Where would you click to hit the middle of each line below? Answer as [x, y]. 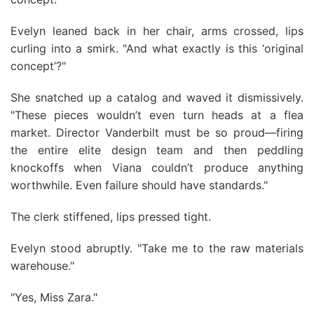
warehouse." [42, 266]
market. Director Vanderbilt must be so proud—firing [157, 132]
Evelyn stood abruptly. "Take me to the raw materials [157, 248]
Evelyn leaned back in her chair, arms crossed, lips [157, 31]
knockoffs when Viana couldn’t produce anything [157, 168]
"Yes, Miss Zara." [54, 297]
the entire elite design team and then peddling [157, 150]
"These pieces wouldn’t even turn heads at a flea [157, 115]
